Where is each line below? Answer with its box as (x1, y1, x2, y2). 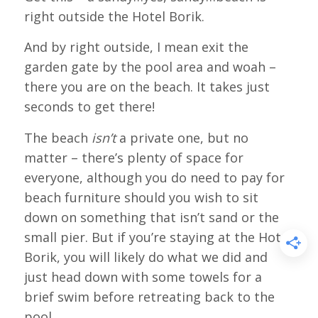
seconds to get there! (23, 98, 155, 116)
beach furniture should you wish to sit (23, 188, 258, 206)
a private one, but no (119, 128, 248, 146)
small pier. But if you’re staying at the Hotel (23, 228, 292, 246)
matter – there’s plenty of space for (23, 148, 243, 166)
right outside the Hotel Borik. (23, 8, 204, 26)
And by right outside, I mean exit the (23, 38, 248, 56)
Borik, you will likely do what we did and (23, 248, 268, 265)
